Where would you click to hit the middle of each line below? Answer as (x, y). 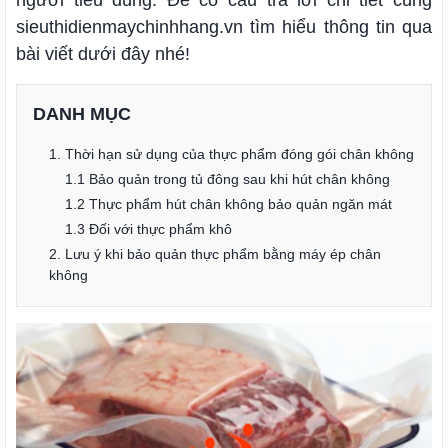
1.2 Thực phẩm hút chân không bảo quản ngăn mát (228, 204)
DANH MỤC (82, 114)
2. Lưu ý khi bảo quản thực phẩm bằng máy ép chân (215, 254)
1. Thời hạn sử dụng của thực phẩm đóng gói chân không (231, 154)
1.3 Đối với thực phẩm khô (150, 229)
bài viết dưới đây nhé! (105, 54)
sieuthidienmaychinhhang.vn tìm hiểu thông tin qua (224, 27)
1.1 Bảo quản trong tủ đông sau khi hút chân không (227, 179)
